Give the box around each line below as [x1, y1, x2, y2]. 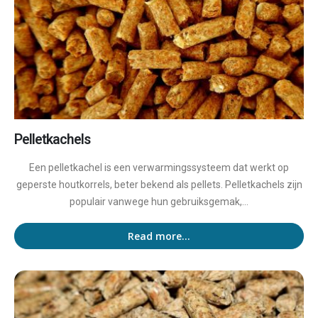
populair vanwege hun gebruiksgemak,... [70, 195, 248, 207]
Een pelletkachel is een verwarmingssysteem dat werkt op [29, 161, 289, 173]
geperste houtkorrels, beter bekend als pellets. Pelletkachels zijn [16, 178, 302, 190]
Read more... [128, 229, 190, 243]
